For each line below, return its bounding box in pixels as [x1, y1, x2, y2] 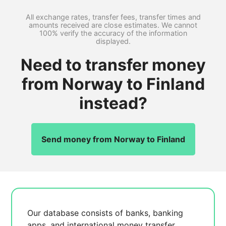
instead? [79, 93, 147, 113]
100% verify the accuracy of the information [39, 29, 187, 37]
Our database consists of [27, 208, 126, 218]
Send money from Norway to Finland [41, 134, 185, 144]
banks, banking [126, 208, 184, 218]
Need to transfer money [20, 55, 206, 75]
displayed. [95, 37, 131, 45]
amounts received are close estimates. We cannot [29, 21, 197, 29]
